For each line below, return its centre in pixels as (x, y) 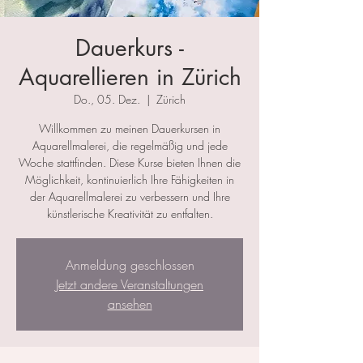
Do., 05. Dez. (107, 100)
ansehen (130, 304)
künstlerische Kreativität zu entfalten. (130, 214)
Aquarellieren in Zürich (130, 77)
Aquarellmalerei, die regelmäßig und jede (130, 146)
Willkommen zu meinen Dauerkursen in (130, 129)
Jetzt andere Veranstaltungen (130, 285)
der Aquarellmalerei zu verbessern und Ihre (130, 197)
